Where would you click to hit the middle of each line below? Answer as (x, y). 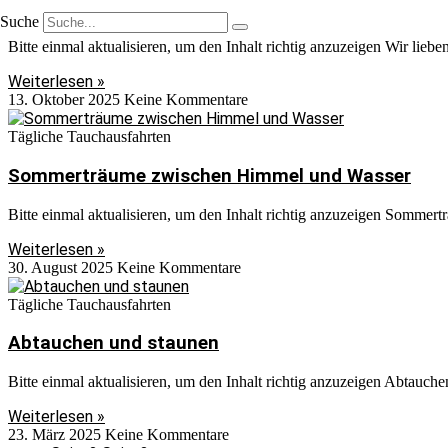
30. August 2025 (62, 267)
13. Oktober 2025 (66, 100)
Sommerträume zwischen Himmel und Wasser (209, 175)
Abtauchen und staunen (113, 343)
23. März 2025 (56, 435)
